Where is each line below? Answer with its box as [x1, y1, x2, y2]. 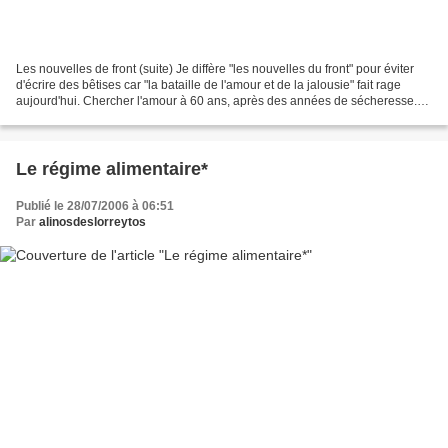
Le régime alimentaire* [16, 158, 208, 179]
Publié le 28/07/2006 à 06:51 [16, 198, 174, 213]
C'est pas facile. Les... [16, 109, 133, 124]
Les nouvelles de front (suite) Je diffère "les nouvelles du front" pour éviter [16, 61, 414, 76]
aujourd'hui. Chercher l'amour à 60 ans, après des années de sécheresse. [16, 93, 417, 108]
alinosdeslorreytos [39, 214, 146, 229]
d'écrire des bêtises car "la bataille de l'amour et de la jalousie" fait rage [16, 77, 401, 92]
